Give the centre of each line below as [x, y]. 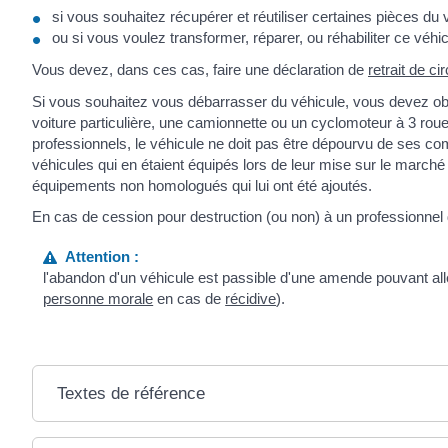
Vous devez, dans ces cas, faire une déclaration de [200, 70]
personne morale [98, 298]
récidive [251, 298]
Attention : [98, 256]
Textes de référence [130, 393]
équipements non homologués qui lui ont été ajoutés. [202, 185]
